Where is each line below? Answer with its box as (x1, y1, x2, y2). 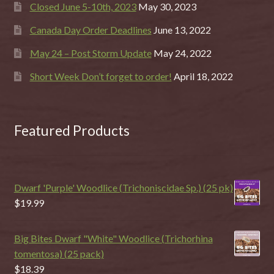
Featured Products (13, 122, 130, 139)
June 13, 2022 (153, 24, 211, 36)
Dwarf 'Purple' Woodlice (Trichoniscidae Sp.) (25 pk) (13, 181, 233, 193)
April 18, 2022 (173, 70, 233, 83)
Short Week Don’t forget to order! (29, 70, 172, 83)
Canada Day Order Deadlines (29, 24, 152, 36)
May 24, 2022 (153, 47, 212, 59)
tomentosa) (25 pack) (13, 247, 104, 259)
